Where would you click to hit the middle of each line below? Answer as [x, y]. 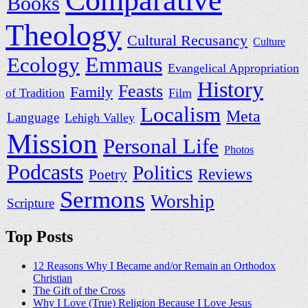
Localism [180, 115]
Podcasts [45, 173]
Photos [239, 150]
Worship [183, 202]
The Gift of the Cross [79, 290]
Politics [163, 173]
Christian [53, 278]
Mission [52, 144]
